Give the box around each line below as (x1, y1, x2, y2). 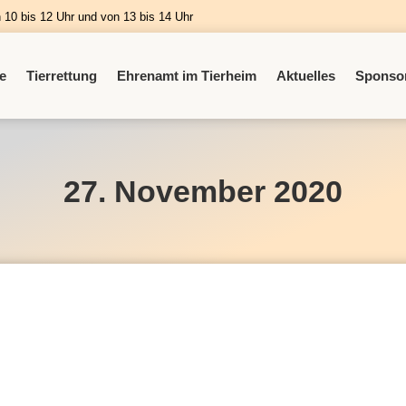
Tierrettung (26, 68, 97, 83)
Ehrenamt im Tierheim (117, 68, 256, 83)
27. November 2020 (63, 174, 343, 208)
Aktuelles (276, 68, 335, 83)
